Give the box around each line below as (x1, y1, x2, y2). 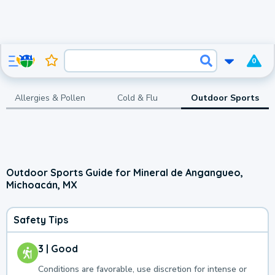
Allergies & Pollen (14, 91, 85, 104)
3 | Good (38, 242, 78, 255)
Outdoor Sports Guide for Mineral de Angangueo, (6, 166, 243, 179)
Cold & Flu (117, 91, 158, 104)
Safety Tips (14, 214, 68, 227)
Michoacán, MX (6, 178, 77, 191)
